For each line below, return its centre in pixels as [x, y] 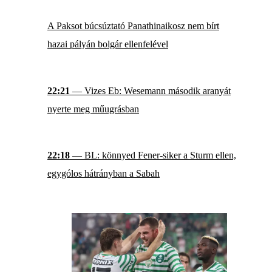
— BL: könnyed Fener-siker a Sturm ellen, [153, 155]
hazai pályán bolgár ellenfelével [108, 44]
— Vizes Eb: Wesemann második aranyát [150, 90]
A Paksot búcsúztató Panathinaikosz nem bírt [133, 26]
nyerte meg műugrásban [93, 109]
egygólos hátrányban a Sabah [104, 174]
